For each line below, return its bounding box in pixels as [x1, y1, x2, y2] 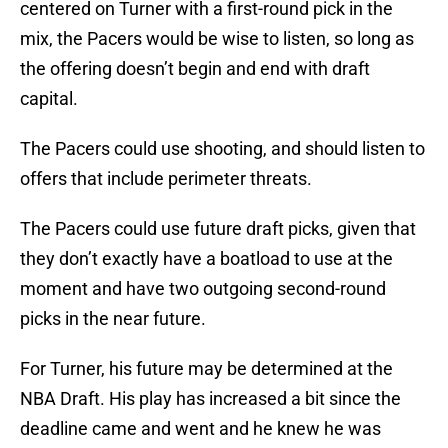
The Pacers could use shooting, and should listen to [20, 138, 425, 160]
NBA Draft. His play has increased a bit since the [20, 388, 401, 410]
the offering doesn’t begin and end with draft [20, 58, 370, 80]
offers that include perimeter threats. [20, 168, 312, 190]
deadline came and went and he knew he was [20, 418, 381, 440]
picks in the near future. [20, 308, 206, 330]
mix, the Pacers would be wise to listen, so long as [20, 28, 414, 50]
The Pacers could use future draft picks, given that [20, 218, 416, 240]
